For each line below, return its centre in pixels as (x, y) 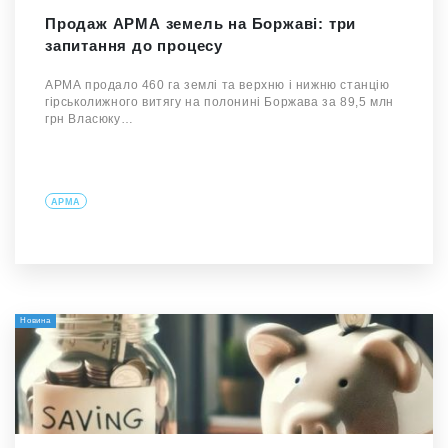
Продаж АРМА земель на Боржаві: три (201, 23)
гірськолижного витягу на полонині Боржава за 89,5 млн (219, 102)
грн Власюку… (89, 119)
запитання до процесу (134, 45)
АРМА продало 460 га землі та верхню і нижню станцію (217, 85)
